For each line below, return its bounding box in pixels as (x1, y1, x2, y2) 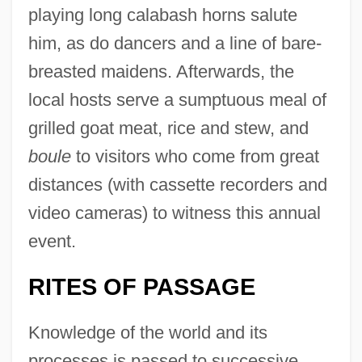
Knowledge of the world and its (27, 322, 267, 343)
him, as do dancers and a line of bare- (27, 32, 322, 53)
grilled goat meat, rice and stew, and (27, 117, 309, 138)
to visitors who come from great (70, 145, 319, 166)
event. (27, 230, 76, 251)
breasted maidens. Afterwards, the (27, 61, 294, 82)
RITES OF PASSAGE (27, 273, 255, 300)
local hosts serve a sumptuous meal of (27, 89, 326, 110)
